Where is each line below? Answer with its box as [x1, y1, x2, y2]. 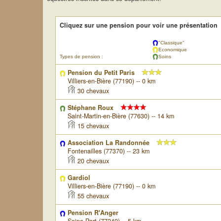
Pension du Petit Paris [67, 68, 135, 77]
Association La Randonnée [67, 138, 149, 147]
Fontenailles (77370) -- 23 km [67, 147, 149, 155]
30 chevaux [75, 86, 109, 95]
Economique [158, 47, 187, 52]
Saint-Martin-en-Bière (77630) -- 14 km [67, 111, 174, 120]
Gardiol [67, 173, 90, 182]
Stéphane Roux [67, 103, 113, 112]
